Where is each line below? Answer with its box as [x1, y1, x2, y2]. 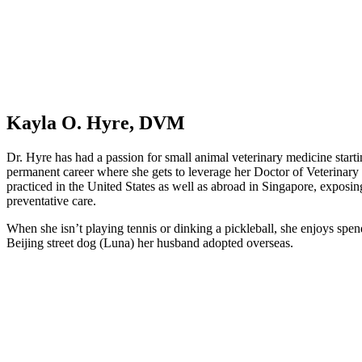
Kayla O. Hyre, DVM [6, 112, 185, 134]
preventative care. [6, 194, 96, 208]
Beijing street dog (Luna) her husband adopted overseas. [6, 236, 293, 250]
